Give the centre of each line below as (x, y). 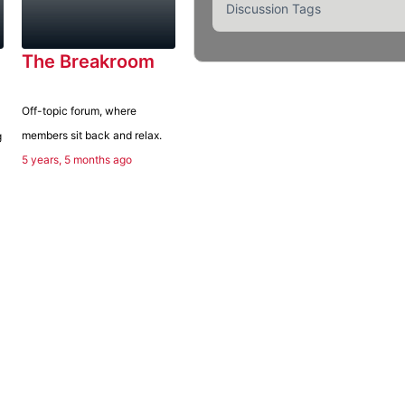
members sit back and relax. (92, 136)
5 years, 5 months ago (77, 160)
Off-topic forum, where (79, 111)
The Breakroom (88, 62)
